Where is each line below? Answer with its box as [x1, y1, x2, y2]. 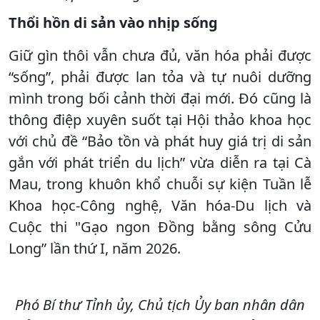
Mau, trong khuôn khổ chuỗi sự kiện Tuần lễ [9, 174, 311, 194]
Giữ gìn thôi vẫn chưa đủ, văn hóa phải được [9, 45, 311, 65]
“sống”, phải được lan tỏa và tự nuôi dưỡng [9, 66, 311, 86]
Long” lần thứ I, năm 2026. [9, 238, 181, 258]
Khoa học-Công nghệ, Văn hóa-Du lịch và [9, 195, 311, 215]
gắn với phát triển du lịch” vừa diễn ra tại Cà [9, 152, 311, 172]
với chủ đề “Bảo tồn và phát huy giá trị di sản [9, 131, 311, 151]
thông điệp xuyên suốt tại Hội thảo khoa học [9, 109, 311, 129]
